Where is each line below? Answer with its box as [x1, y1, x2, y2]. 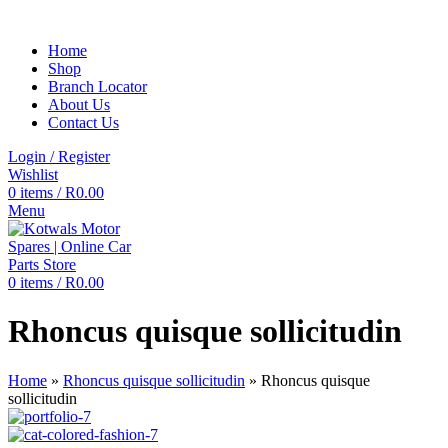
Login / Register [8, 148, 110, 165]
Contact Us [48, 114, 119, 131]
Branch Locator [48, 78, 147, 95]
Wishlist [8, 166, 58, 183]
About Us [48, 96, 110, 113]
